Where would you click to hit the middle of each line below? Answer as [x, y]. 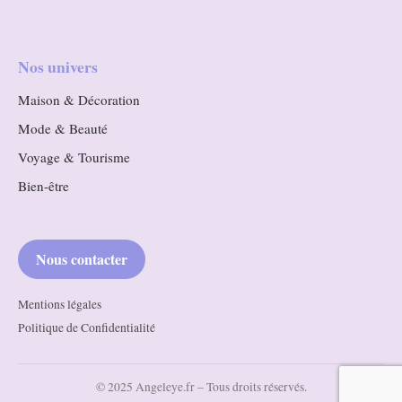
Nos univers [58, 67]
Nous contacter [82, 259]
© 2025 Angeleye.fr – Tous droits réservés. [201, 387]
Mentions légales [60, 305]
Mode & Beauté [63, 129]
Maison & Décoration [79, 100]
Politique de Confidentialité [87, 328]
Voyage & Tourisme [74, 157]
